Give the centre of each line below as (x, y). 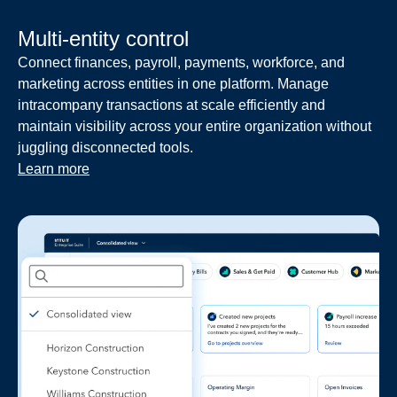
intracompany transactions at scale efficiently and (171, 105)
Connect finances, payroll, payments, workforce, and (181, 62)
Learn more (54, 168)
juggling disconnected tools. (105, 147)
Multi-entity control (103, 38)
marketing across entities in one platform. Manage (173, 83)
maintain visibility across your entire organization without (195, 126)
